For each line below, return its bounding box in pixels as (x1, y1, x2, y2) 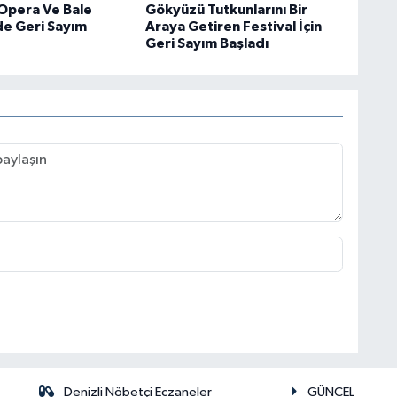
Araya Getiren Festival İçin (144, 19, 322, 35)
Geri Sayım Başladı (144, 36, 269, 51)
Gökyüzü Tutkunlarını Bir (144, 3, 307, 18)
